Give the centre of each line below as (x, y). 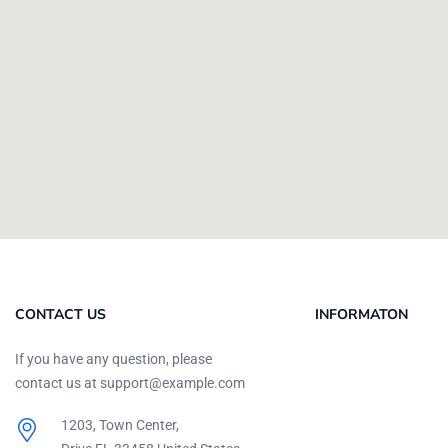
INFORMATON (361, 314)
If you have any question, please (113, 358)
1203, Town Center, (119, 424)
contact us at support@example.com (130, 382)
